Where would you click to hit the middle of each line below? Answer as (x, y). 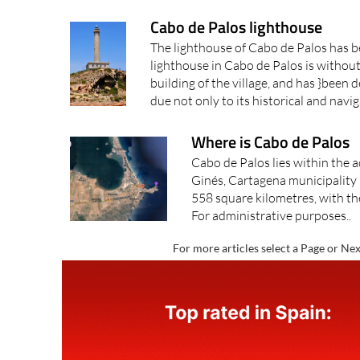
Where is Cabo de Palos (271, 142)
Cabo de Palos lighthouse (236, 27)
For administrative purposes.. (272, 216)
